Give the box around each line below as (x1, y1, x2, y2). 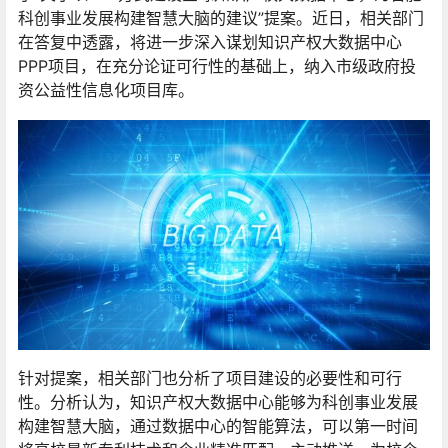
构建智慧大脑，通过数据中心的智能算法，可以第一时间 (18, 415, 418, 436)
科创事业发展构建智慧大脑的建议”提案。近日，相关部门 (18, 8, 424, 29)
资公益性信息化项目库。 (18, 80, 194, 101)
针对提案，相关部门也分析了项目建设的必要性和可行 (18, 367, 402, 388)
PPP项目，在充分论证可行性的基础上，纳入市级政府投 (18, 56, 416, 77)
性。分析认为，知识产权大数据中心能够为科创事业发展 (18, 391, 418, 412)
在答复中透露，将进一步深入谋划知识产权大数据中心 (18, 32, 402, 53)
